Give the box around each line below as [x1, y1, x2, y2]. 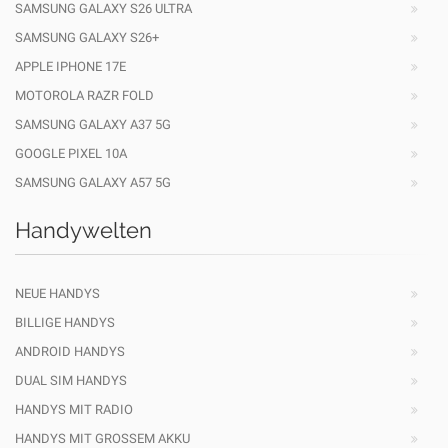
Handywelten [15, 216, 152, 243]
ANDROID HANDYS [15, 343, 125, 359]
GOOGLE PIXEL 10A [15, 145, 127, 161]
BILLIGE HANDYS [15, 314, 115, 330]
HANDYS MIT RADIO [15, 401, 133, 417]
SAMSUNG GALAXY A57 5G [15, 174, 171, 190]
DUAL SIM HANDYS [15, 372, 127, 388]
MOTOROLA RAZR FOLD [15, 87, 154, 103]
